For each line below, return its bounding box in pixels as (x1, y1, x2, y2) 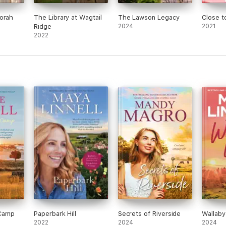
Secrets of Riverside (118, 210, 181, 217)
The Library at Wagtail (34, 14, 102, 21)
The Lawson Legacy (118, 14, 180, 21)
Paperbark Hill (34, 210, 77, 217)
